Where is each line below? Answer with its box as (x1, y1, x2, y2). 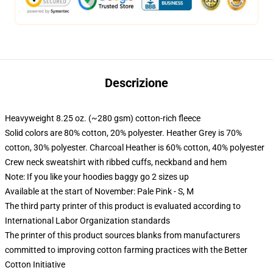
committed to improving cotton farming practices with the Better (5, 245, 247, 255)
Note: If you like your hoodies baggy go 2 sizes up (5, 172, 189, 182)
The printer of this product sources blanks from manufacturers (5, 230, 240, 240)
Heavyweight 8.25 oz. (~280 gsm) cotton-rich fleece (5, 113, 200, 123)
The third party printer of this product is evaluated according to (5, 201, 241, 211)
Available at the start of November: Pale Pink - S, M (5, 186, 194, 196)
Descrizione (105, 76, 168, 90)
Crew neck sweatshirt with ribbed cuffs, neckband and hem (5, 157, 227, 167)
